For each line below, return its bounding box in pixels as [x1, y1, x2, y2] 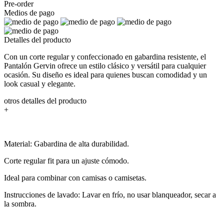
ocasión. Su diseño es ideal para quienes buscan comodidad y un [4, 70, 207, 79]
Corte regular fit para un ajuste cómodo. [4, 156, 129, 165]
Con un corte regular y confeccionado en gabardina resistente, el [4, 52, 206, 61]
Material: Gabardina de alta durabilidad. [4, 139, 129, 148]
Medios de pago [4, 8, 54, 17]
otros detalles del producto [4, 96, 86, 105]
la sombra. [4, 199, 36, 208]
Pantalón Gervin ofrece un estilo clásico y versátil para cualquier [4, 61, 206, 70]
